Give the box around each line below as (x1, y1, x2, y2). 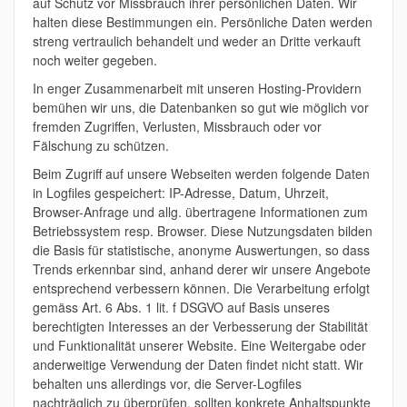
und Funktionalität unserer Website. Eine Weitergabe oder (33, 336, 366, 354)
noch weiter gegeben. (33, 51, 157, 69)
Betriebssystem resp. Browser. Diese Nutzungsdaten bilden (33, 222, 372, 240)
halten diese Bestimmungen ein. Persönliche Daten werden (33, 13, 372, 31)
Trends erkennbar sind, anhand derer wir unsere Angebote (33, 260, 371, 278)
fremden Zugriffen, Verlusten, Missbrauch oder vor (33, 117, 322, 135)
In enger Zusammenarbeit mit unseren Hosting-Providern (33, 79, 362, 97)
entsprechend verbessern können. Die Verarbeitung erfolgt (33, 279, 370, 297)
